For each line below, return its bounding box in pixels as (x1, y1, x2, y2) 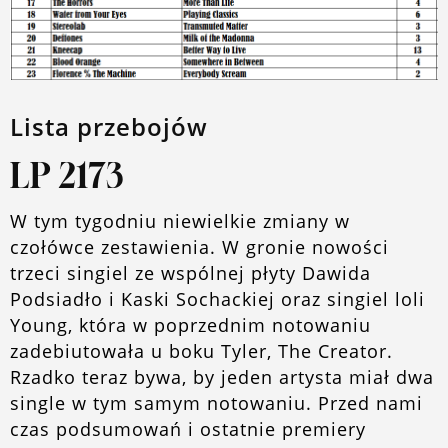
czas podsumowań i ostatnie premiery (10, 417, 366, 441)
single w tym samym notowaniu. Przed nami (10, 391, 423, 415)
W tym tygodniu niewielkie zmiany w (10, 209, 350, 233)
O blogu (10, 19, 90, 46)
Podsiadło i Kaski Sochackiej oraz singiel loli (10, 287, 425, 311)
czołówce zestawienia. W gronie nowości (10, 235, 389, 259)
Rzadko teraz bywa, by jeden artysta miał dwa (10, 365, 434, 389)
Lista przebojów (10, 110, 208, 143)
